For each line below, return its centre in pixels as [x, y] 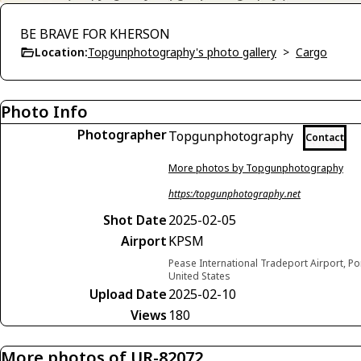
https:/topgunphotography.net [234, 194]
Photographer [122, 135]
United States [199, 276]
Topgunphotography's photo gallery [182, 52]
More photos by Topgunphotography [256, 168]
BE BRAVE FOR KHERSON [95, 34]
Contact [325, 137]
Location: [61, 52]
